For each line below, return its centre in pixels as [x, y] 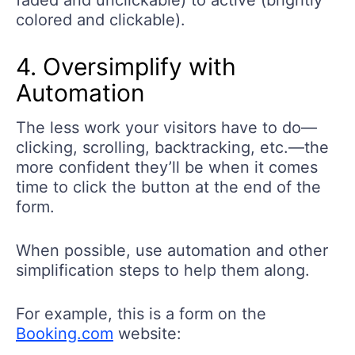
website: [147, 334]
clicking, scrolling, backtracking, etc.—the [172, 148]
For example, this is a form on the [141, 314]
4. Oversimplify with [126, 67]
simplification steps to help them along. [163, 271]
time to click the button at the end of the [168, 187]
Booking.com [65, 334]
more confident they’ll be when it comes [167, 168]
